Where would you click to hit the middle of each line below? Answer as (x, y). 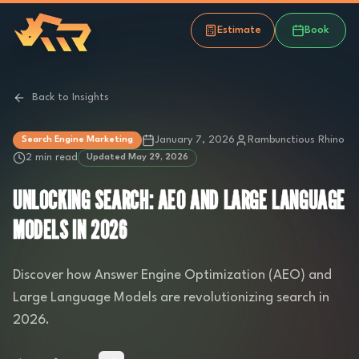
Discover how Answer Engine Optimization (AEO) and (172, 275)
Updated (107, 157)
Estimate (239, 30)
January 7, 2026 (195, 140)
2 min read (52, 157)
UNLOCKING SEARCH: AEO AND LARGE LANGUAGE (179, 200)
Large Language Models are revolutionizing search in (171, 298)
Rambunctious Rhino (296, 140)
